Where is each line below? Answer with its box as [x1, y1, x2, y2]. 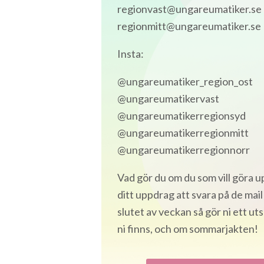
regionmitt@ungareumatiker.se [117, 19, 261, 32]
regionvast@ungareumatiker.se [117, 2, 262, 15]
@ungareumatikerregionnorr [117, 143, 250, 156]
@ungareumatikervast [117, 91, 219, 105]
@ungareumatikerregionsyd [117, 108, 246, 122]
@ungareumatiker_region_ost [117, 74, 253, 88]
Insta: [117, 47, 144, 60]
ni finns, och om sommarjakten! [117, 222, 258, 235]
